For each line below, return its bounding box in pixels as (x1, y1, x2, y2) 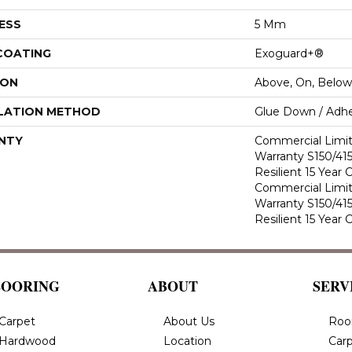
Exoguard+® (255, 46, 324, 60)
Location (163, 333, 211, 348)
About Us (163, 313, 214, 328)
